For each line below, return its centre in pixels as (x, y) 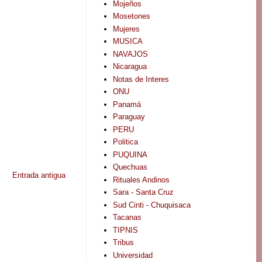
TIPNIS (126, 230)
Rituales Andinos (142, 180)
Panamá (127, 104)
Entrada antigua (39, 175)
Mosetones (132, 16)
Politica (126, 142)
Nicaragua (130, 67)
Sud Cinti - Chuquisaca (152, 205)
